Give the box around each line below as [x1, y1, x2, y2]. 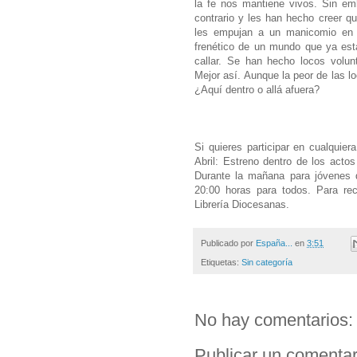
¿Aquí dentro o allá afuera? [194, 83, 323, 96]
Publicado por [201, 237, 256, 248]
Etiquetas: [201, 257, 241, 268]
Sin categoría [241, 257, 292, 268]
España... [256, 237, 292, 248]
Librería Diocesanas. [194, 198, 289, 210]
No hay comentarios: [194, 310, 353, 331]
